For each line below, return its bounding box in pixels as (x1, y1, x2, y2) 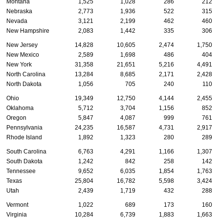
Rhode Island (6, 134, 42, 141)
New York (6, 61, 32, 68)
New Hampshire (6, 27, 49, 35)
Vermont (6, 201, 28, 209)
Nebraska (6, 8, 32, 15)
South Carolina (6, 148, 46, 155)
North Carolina (6, 71, 45, 78)
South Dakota (6, 158, 43, 165)
